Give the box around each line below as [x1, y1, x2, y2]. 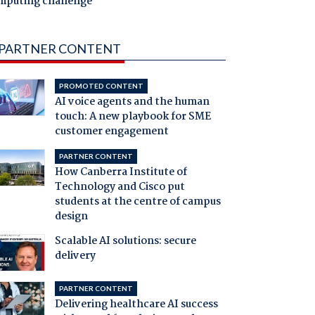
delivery [54, 247, 96, 265]
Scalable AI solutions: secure [54, 233, 196, 250]
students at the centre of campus [54, 193, 221, 211]
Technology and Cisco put [54, 179, 185, 196]
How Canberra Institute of [54, 164, 187, 181]
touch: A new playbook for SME [54, 108, 211, 126]
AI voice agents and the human [54, 94, 210, 111]
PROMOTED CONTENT [58, 82, 143, 91]
